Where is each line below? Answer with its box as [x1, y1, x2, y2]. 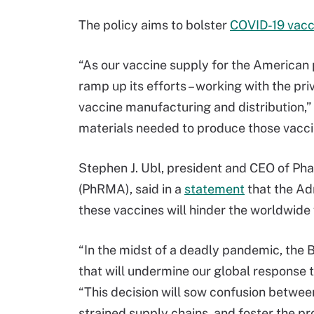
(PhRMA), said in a [78, 182, 184, 196]
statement [184, 182, 245, 196]
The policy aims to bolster [78, 18, 230, 32]
